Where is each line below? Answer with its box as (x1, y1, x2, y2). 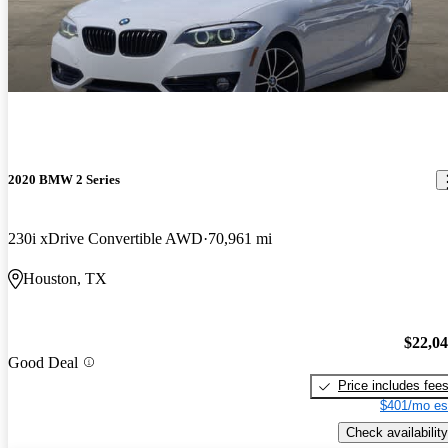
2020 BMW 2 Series (8, 172, 120, 188)
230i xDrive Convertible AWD (8, 230, 203, 248)
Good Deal (8, 353, 78, 371)
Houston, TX (23, 270, 107, 288)
